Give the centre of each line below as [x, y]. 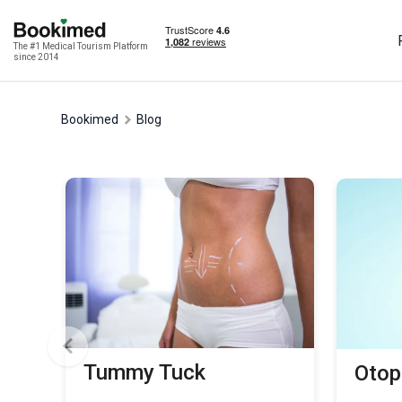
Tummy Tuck [144, 372]
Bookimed [94, 119]
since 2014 [36, 57]
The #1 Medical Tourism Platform [81, 46]
